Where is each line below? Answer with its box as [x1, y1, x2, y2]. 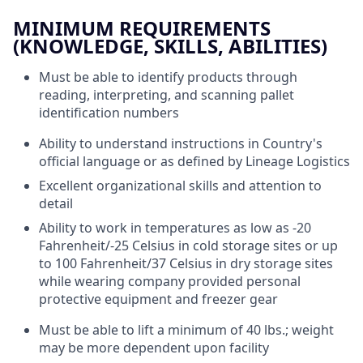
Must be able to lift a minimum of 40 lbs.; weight [39, 321, 334, 339]
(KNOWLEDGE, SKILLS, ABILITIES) [13, 32, 327, 59]
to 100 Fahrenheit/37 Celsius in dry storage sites [39, 254, 333, 272]
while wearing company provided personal [39, 272, 301, 290]
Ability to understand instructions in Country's [39, 135, 322, 152]
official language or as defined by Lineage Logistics [39, 152, 350, 170]
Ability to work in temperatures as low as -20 [39, 219, 311, 237]
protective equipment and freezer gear [39, 290, 278, 308]
